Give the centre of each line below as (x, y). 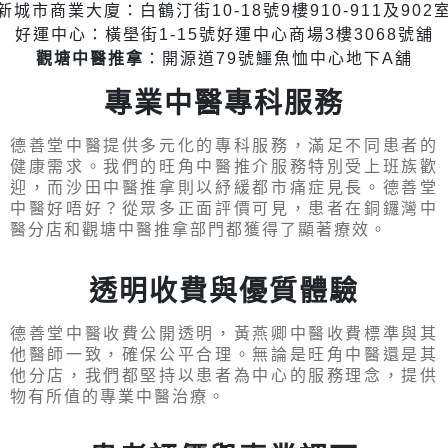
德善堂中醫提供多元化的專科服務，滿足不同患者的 (224, 145)
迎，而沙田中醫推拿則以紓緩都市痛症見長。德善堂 (224, 187)
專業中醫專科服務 (224, 103)
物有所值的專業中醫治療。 (118, 396)
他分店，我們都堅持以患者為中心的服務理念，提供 (224, 375)
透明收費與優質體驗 (224, 291)
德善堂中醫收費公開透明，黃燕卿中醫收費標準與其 (224, 333)
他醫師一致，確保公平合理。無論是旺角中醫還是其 (224, 354)
